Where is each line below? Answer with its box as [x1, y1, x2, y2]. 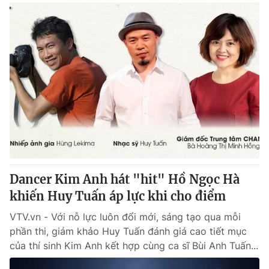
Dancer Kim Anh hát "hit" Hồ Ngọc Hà [10, 172, 240, 187]
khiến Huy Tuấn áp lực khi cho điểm [10, 189, 226, 204]
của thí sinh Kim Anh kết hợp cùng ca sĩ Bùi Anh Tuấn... [10, 240, 258, 252]
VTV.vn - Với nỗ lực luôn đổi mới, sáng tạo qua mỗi [10, 211, 241, 223]
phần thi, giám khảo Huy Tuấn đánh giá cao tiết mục [10, 225, 247, 237]
